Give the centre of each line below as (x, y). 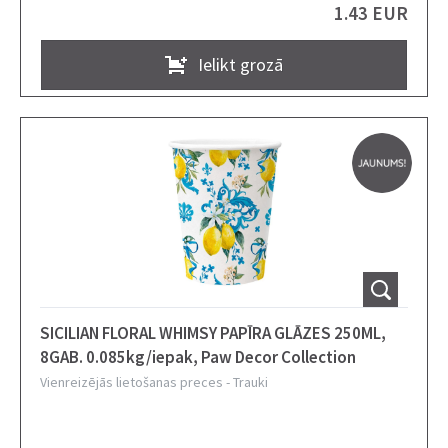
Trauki (250, 382)
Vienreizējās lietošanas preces (131, 382)
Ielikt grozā (240, 64)
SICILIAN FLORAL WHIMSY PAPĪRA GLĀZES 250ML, (213, 333)
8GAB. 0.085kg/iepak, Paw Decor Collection (221, 357)
